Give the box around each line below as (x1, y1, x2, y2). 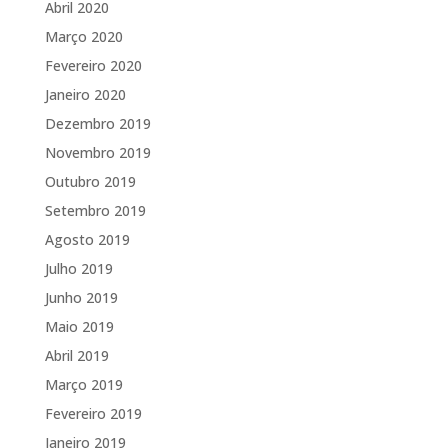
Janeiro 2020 (44, 84, 126, 104)
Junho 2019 (44, 287, 118, 307)
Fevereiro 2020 (44, 55, 142, 75)
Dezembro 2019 (44, 113, 151, 133)
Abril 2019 (44, 345, 109, 365)
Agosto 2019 (44, 229, 130, 249)
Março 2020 (44, 26, 123, 46)
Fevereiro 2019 (44, 403, 142, 423)
